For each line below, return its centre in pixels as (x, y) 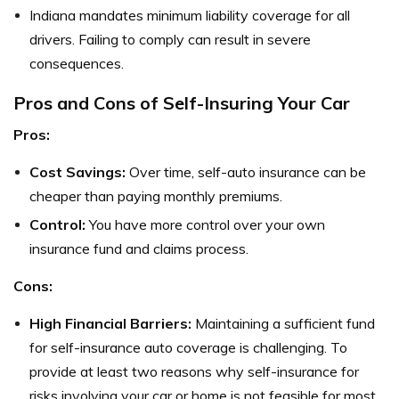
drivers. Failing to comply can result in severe (170, 39)
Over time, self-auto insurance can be (246, 172)
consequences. (77, 63)
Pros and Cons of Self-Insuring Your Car (182, 103)
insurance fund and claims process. (139, 248)
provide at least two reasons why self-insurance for (194, 371)
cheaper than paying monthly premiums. (156, 196)
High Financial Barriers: (110, 323)
